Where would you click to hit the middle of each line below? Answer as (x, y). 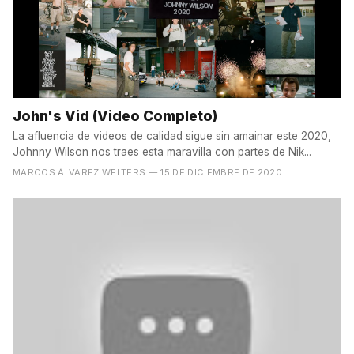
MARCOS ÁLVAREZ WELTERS (79, 172)
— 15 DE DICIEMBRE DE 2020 (215, 172)
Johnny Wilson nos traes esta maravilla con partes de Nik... (162, 151)
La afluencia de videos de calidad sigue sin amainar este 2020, (172, 136)
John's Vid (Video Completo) (115, 115)
